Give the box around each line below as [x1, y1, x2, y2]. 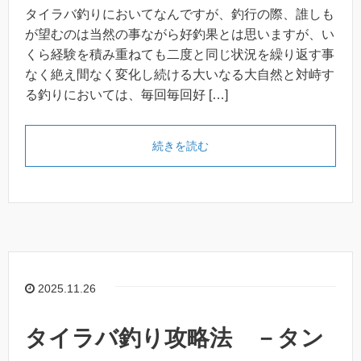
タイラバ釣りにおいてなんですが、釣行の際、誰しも [25, 6, 334, 21]
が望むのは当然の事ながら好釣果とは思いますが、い [25, 27, 334, 41]
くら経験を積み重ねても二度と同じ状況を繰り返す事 [25, 47, 334, 61]
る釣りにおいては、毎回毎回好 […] [25, 87, 228, 102]
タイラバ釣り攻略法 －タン [25, 326, 324, 351]
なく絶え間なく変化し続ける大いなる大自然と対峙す [25, 67, 334, 81]
